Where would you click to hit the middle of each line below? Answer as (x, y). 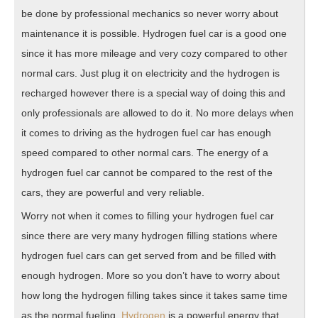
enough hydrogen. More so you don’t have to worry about (150, 275)
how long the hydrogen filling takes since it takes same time (154, 295)
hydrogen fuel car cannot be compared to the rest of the (147, 172)
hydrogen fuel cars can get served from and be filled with (149, 255)
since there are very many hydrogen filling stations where (149, 235)
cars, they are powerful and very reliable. (113, 192)
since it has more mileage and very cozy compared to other (154, 53)
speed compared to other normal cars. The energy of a (145, 152)
